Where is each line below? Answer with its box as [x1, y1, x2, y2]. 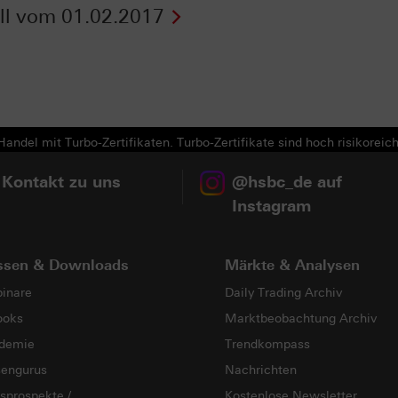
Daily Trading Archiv [225, 285, 342, 301]
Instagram [232, 196, 312, 217]
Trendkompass [225, 337, 310, 353]
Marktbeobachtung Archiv [225, 311, 377, 327]
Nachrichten [225, 362, 297, 378]
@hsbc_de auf [232, 172, 343, 193]
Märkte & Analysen [225, 257, 360, 275]
